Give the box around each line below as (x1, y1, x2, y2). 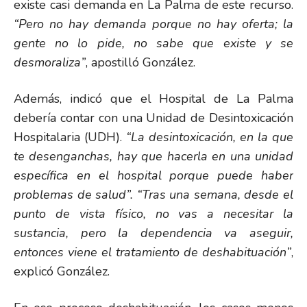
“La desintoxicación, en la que (126, 129, 293, 145)
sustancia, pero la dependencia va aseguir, (14, 225, 293, 241)
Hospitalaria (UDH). (14, 129, 126, 145)
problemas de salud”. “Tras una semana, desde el (14, 186, 293, 203)
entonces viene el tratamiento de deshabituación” (14, 244, 291, 260)
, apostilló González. (86, 54, 195, 71)
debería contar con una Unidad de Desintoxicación (14, 110, 293, 126)
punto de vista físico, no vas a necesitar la (14, 206, 293, 222)
